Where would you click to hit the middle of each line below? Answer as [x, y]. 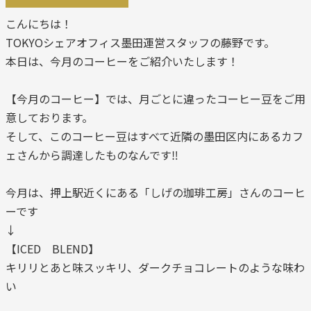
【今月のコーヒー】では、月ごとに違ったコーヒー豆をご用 [155, 99]
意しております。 [49, 117]
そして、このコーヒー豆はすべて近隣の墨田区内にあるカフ [154, 136]
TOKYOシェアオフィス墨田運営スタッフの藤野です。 [140, 42]
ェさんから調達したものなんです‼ [92, 155]
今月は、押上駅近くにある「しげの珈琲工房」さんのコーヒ [155, 192]
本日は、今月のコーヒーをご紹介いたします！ [122, 61]
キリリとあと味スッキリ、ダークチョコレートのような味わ [155, 267]
